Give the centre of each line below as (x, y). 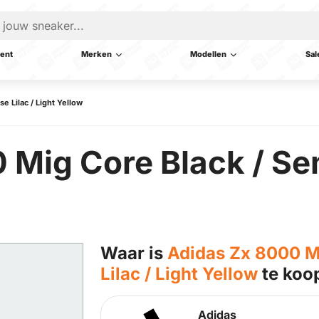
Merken (97, 54)
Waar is (134, 253)
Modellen (209, 54)
